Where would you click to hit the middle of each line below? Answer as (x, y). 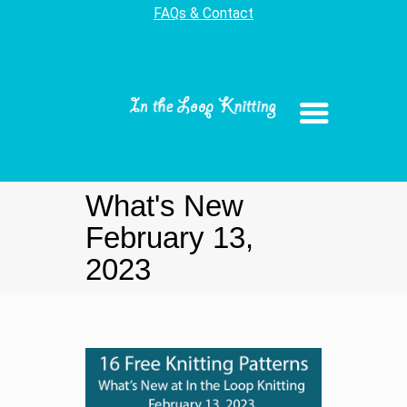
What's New (164, 206)
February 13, (169, 238)
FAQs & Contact (203, 14)
